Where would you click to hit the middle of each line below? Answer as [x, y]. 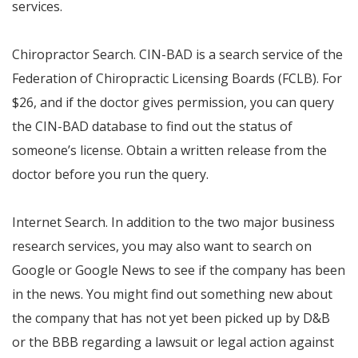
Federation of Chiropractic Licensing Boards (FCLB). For [177, 78]
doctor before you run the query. [110, 174]
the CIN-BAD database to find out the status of [152, 126]
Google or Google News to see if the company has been [179, 270]
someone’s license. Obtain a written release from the [169, 150]
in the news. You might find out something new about [172, 294]
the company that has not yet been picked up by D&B [171, 318]
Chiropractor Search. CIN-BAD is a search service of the [177, 54]
